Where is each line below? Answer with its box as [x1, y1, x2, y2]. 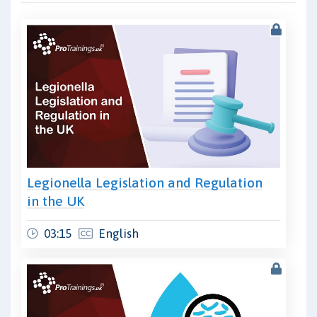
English [98, 226, 139, 241]
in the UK [27, 192, 84, 209]
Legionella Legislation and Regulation [27, 174, 263, 190]
